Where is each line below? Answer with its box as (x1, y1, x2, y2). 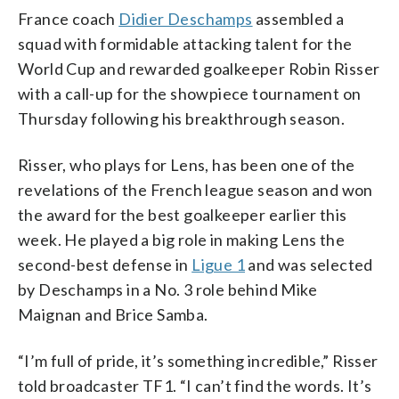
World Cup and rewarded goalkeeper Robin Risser (18, 58, 380, 78)
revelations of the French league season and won (18, 179, 373, 199)
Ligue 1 (191, 254, 246, 274)
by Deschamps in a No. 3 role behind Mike (18, 279, 317, 299)
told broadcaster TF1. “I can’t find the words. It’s (18, 375, 372, 395)
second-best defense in (18, 254, 192, 274)
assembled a (252, 8, 345, 28)
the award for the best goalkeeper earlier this (18, 204, 347, 224)
